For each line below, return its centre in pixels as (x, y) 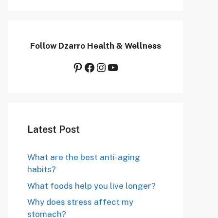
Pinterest (96, 67)
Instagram (122, 67)
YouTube (129, 67)
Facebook (109, 67)
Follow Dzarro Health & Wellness (95, 46)
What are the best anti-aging (84, 157)
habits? (42, 170)
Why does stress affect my (80, 202)
